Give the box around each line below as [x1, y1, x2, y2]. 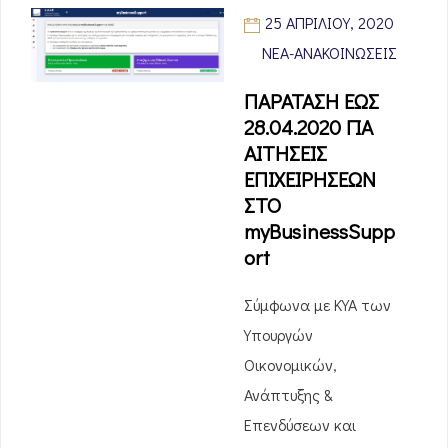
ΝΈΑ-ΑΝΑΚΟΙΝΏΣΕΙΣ [262, 42, 397, 63]
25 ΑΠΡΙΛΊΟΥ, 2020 [265, 12, 394, 33]
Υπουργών [244, 324, 313, 345]
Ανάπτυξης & [244, 384, 333, 405]
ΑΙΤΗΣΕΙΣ [244, 139, 327, 167]
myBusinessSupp [244, 217, 395, 245]
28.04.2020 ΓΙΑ [244, 113, 373, 141]
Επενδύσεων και [244, 414, 356, 435]
